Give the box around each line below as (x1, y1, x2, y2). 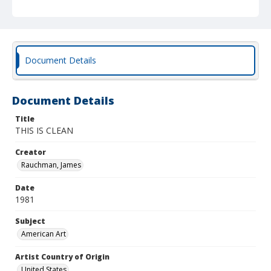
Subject (15, 216, 45, 226)
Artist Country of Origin (15, 252, 109, 262)
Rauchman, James (21, 160, 81, 170)
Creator (15, 147, 46, 157)
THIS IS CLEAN (15, 125, 73, 136)
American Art (21, 229, 66, 239)
